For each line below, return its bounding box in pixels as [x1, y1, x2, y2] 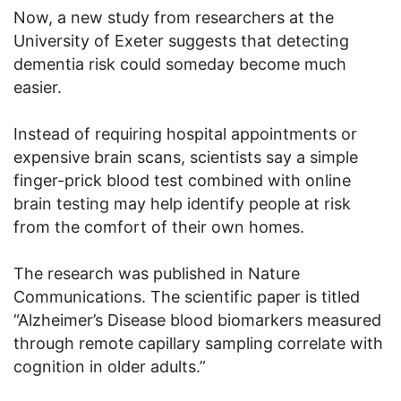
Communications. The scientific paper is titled [13, 286, 360, 306]
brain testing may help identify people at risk [13, 193, 351, 213]
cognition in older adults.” [13, 356, 206, 376]
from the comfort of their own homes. [13, 217, 304, 236]
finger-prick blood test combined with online [13, 170, 351, 190]
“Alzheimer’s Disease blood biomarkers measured [13, 310, 381, 329]
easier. [13, 77, 62, 97]
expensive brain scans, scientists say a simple [13, 147, 358, 166]
